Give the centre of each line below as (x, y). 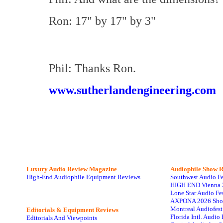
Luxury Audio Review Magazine (72, 169)
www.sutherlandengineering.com (132, 90)
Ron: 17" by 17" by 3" (102, 21)
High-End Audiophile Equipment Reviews (83, 177)
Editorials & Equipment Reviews (72, 210)
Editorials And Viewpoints (62, 218)
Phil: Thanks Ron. (92, 68)
